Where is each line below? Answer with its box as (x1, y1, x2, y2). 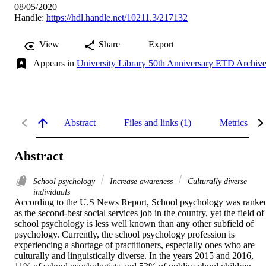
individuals (33, 187, 70, 197)
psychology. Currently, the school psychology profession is (14, 229, 235, 240)
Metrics (220, 117, 248, 128)
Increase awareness (107, 176, 175, 186)
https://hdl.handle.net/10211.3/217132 (46, 12, 188, 23)
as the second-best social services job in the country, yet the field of (14, 208, 264, 218)
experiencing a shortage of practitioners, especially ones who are (14, 240, 255, 251)
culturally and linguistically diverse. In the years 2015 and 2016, (14, 251, 254, 261)
